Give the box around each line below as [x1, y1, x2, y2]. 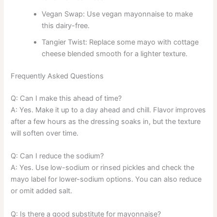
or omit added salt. [11, 186, 73, 196]
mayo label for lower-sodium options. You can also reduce [11, 175, 202, 184]
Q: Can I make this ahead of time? [11, 94, 122, 103]
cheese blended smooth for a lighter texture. [42, 49, 188, 59]
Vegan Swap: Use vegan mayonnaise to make [42, 10, 193, 19]
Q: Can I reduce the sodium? [11, 152, 104, 161]
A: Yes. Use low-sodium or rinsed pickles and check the [11, 163, 195, 172]
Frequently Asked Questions [11, 72, 104, 81]
